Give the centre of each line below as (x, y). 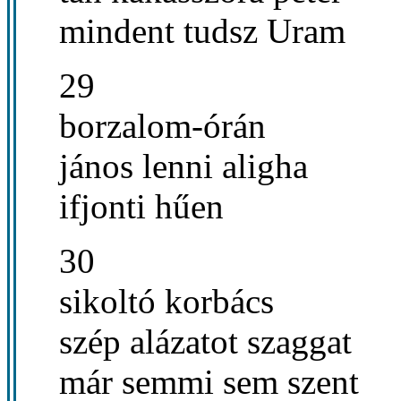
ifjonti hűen (141, 206)
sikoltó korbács (166, 301)
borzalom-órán (162, 125)
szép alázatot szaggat (205, 341)
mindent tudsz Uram (202, 30)
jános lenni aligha (183, 166)
